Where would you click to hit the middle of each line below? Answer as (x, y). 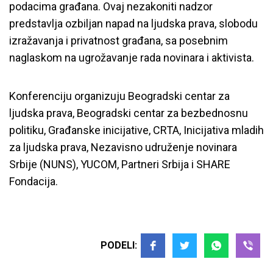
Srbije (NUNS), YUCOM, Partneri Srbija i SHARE (120, 164)
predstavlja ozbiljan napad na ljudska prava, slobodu (133, 23)
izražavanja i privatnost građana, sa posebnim (119, 40)
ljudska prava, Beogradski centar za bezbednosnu (129, 113)
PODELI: (119, 245)
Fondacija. (34, 181)
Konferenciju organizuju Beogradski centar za (119, 96)
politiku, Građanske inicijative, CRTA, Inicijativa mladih (136, 130)
